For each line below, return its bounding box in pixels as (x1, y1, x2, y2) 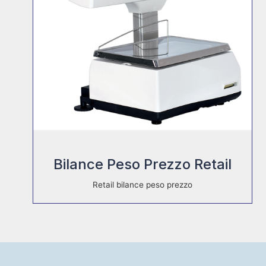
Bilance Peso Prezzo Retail (53, 155, 232, 173)
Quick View (111, 143, 158, 155)
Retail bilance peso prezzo (92, 179, 192, 189)
